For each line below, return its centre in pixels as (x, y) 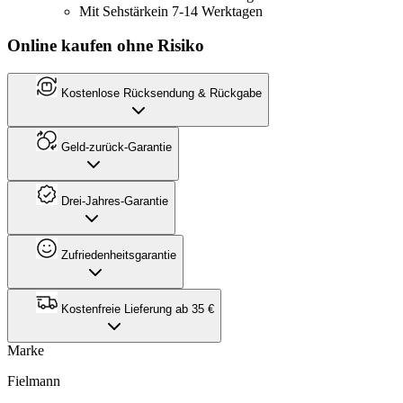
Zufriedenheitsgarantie (117, 255)
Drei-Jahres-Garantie (113, 201)
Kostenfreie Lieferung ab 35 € (136, 309)
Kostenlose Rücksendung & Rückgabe (160, 93)
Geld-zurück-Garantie (115, 147)
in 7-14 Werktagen (210, 11)
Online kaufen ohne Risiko (106, 46)
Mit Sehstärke (118, 11)
